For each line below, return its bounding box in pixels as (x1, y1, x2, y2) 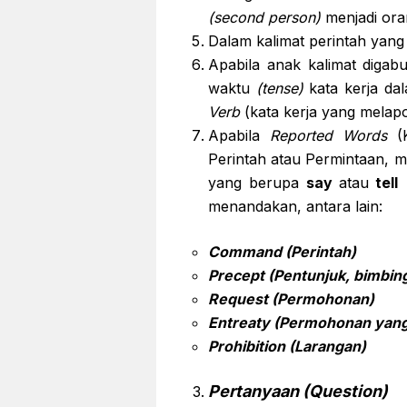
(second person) (208, 8, 321, 26)
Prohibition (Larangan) (208, 337, 366, 355)
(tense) (255, 79, 303, 97)
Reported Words (269, 126, 387, 144)
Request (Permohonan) (208, 290, 374, 308)
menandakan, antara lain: (208, 197, 382, 215)
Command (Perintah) (208, 243, 356, 261)
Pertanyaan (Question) (208, 382, 388, 401)
